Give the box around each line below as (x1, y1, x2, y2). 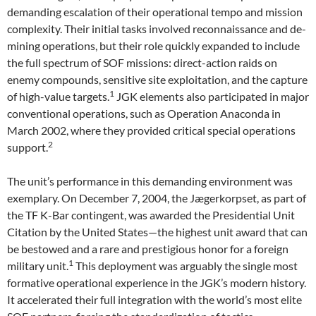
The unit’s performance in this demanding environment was (7, 174, 293, 188)
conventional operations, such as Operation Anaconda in (7, 107, 281, 120)
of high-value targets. (7, 90, 109, 103)
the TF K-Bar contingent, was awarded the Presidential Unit (7, 208, 295, 221)
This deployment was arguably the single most (73, 259, 298, 272)
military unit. (7, 259, 68, 272)
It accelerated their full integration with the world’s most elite (7, 293, 302, 306)
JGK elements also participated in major (114, 90, 309, 103)
